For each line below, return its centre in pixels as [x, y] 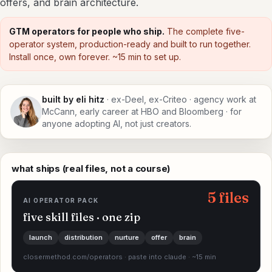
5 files [228, 197]
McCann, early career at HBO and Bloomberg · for [142, 111]
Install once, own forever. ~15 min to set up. [95, 56]
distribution [83, 237]
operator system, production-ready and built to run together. [130, 44]
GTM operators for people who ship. [87, 31]
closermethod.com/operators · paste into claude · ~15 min [120, 257]
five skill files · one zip [82, 217]
